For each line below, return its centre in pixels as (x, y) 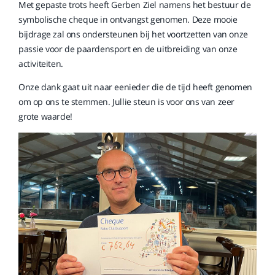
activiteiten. (41, 64)
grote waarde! (45, 116)
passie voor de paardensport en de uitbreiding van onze (128, 49)
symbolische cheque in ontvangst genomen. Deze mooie (128, 19)
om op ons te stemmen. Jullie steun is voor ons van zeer (127, 102)
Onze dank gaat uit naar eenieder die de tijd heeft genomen (135, 87)
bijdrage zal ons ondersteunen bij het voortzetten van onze (133, 34)
